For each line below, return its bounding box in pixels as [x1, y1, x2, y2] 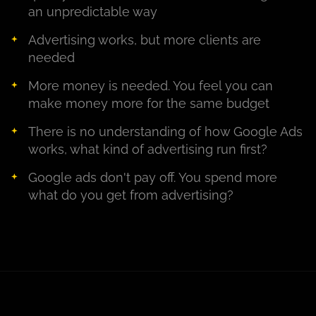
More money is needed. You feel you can [28, 78, 273, 94]
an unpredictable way [28, 4, 157, 20]
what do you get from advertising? [28, 188, 233, 203]
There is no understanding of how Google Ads [28, 124, 303, 140]
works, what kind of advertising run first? [28, 142, 267, 157]
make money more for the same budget [28, 96, 269, 111]
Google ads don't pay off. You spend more [28, 170, 277, 186]
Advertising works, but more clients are [28, 32, 261, 48]
